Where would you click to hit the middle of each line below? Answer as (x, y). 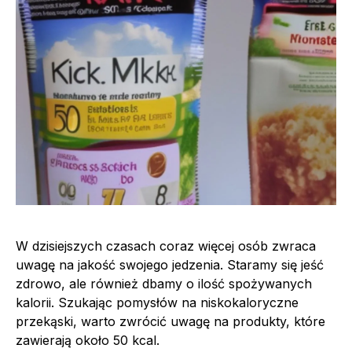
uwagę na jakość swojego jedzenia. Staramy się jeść (170, 264)
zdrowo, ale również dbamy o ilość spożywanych (164, 283)
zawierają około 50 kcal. (88, 340)
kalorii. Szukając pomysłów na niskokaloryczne (157, 302)
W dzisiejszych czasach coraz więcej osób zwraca (166, 246)
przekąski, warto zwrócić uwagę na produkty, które (170, 321)
